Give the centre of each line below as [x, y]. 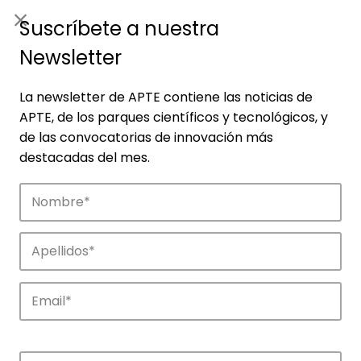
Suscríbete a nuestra [119, 29]
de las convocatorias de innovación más [146, 137]
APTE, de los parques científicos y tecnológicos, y [174, 117]
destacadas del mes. [85, 158]
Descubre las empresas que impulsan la [174, 348]
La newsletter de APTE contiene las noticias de [166, 97]
